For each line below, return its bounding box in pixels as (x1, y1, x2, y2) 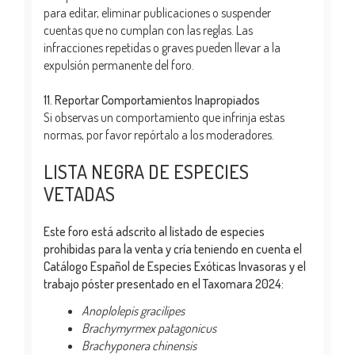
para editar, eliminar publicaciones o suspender (44, 4, 271, 21)
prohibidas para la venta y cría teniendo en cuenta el (44, 240, 302, 257)
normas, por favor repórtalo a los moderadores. (44, 126, 274, 143)
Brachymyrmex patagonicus (82, 320, 216, 337)
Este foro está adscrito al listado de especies (44, 223, 265, 239)
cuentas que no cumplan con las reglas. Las (44, 21, 253, 38)
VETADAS (44, 181, 115, 206)
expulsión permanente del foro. (44, 56, 194, 73)
